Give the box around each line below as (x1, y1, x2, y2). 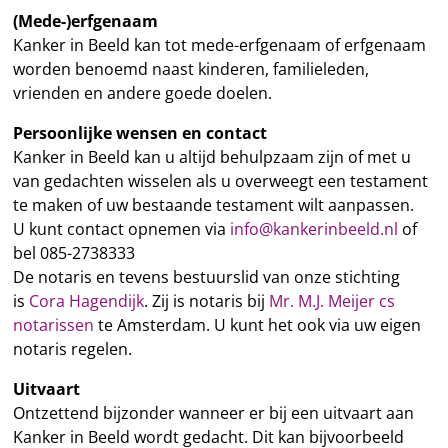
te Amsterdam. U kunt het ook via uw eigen (93, 314, 421, 337)
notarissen (12, 314, 94, 337)
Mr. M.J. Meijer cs (264, 290, 395, 313)
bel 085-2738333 (12, 242, 135, 265)
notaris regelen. (12, 338, 132, 361)
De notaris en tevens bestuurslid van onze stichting (12, 266, 400, 289)
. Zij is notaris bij (143, 290, 265, 313)
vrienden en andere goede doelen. (12, 82, 272, 105)
